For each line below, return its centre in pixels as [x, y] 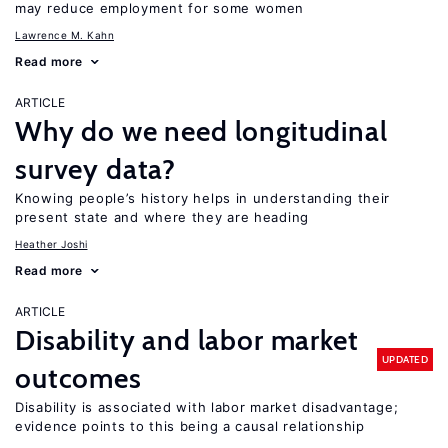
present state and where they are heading [162, 217]
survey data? [96, 169]
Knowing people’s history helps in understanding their [203, 198]
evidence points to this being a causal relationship [190, 426]
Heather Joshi [51, 244]
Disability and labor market [187, 340]
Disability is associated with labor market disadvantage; [207, 407]
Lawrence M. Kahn [64, 35]
